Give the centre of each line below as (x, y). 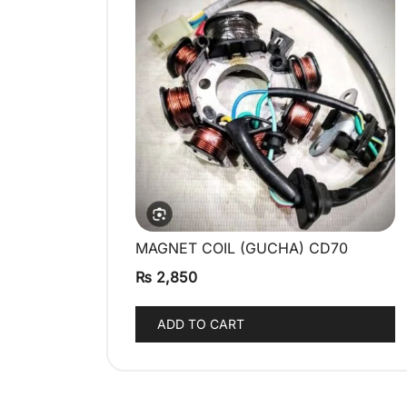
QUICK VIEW (265, 250)
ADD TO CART (201, 324)
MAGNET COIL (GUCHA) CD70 (242, 248)
